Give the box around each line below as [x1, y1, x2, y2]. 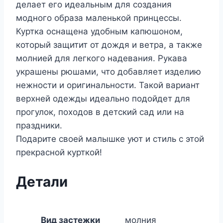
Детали [16, 173, 68, 190]
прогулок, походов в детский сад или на [16, 107, 184, 117]
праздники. [16, 120, 62, 131]
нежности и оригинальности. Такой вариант [16, 80, 200, 91]
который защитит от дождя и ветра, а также [16, 40, 202, 50]
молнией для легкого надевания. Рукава [16, 53, 187, 64]
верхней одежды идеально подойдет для [16, 94, 190, 104]
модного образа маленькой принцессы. [16, 13, 182, 23]
